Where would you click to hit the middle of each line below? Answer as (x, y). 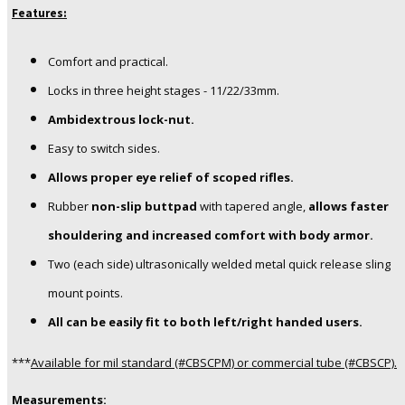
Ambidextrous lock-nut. (121, 120)
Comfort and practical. (109, 62)
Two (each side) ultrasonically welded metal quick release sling (219, 264)
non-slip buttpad (144, 207)
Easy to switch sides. (105, 149)
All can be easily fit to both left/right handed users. (205, 322)
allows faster (348, 207)
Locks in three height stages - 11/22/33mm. (165, 91)
